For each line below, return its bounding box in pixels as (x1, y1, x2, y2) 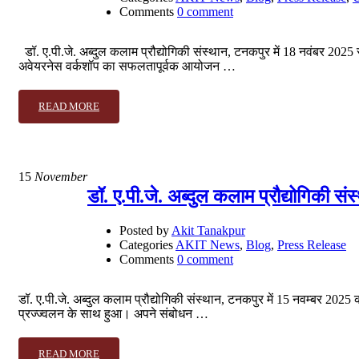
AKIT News (175, 237, 240, 252)
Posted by (119, 223, 169, 237)
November (31, 169, 87, 184)
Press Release (277, 237, 346, 252)
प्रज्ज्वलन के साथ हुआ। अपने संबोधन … (18, 306, 208, 321)
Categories (119, 237, 173, 252)
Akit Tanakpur (171, 223, 245, 237)
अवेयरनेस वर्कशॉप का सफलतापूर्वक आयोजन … (18, 58, 236, 73)
